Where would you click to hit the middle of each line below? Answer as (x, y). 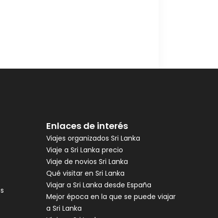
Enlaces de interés (87, 126)
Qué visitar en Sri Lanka (85, 173)
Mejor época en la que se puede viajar (111, 196)
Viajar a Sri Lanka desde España (99, 185)
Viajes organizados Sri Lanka (93, 138)
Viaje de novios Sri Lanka (87, 161)
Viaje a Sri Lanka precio (84, 150)
